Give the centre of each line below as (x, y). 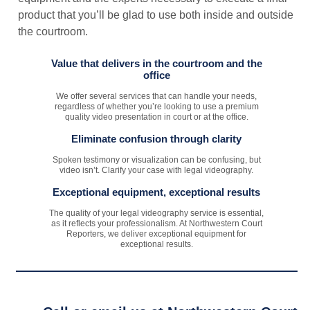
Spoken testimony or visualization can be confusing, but (156, 159)
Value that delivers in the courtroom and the (156, 63)
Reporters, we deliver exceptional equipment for (157, 234)
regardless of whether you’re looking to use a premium (156, 106)
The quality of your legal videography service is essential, (157, 213)
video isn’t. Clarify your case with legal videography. (157, 170)
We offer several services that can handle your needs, (157, 96)
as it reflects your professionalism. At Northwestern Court (156, 223)
